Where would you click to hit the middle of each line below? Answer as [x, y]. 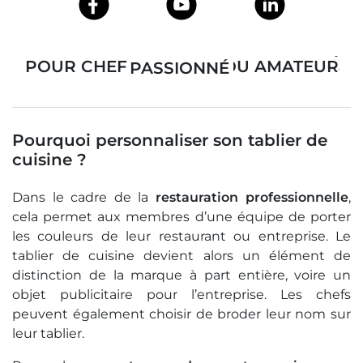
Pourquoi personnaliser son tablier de [170, 141]
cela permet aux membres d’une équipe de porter [181, 217]
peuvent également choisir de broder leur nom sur [181, 314]
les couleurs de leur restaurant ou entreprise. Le [181, 237]
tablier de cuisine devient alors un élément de [181, 256]
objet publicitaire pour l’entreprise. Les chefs [181, 295]
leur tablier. [48, 334]
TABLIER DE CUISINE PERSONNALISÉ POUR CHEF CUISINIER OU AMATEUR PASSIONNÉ [179, 68]
